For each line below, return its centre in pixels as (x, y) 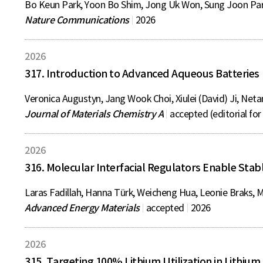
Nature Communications (77, 20)
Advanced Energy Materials (82, 208)
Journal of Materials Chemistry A (94, 114)
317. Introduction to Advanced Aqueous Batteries (142, 74)
